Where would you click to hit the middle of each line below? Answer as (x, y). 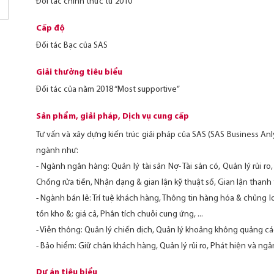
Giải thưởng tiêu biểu (79, 72)
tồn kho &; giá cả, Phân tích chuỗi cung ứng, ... (120, 214)
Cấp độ (50, 28)
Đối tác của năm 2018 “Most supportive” (108, 90)
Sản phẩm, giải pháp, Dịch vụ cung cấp (113, 117)
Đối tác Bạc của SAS (72, 46)
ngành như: (57, 151)
